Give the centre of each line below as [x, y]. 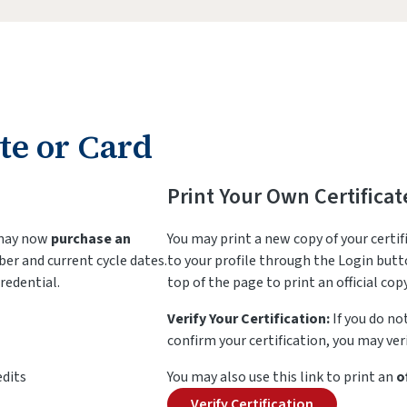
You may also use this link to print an [282, 377]
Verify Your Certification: [250, 319]
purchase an [91, 239]
